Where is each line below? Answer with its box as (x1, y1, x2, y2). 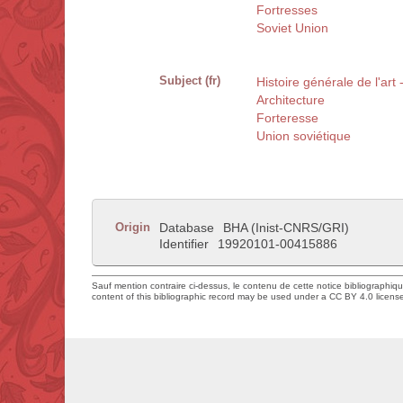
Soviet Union (256, 21, 328, 36)
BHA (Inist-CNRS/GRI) (223, 220, 349, 236)
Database (159, 220, 214, 236)
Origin (115, 220, 150, 235)
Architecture (256, 93, 325, 108)
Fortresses (256, 3, 318, 18)
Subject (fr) (159, 74, 220, 88)
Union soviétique (256, 129, 351, 144)
